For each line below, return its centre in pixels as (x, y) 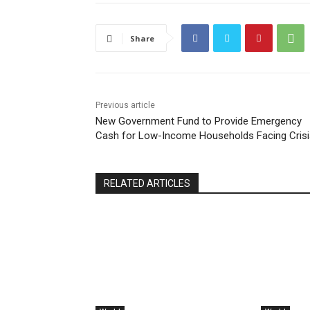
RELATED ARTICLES (147, 184)
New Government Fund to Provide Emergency (199, 121)
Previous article (125, 106)
